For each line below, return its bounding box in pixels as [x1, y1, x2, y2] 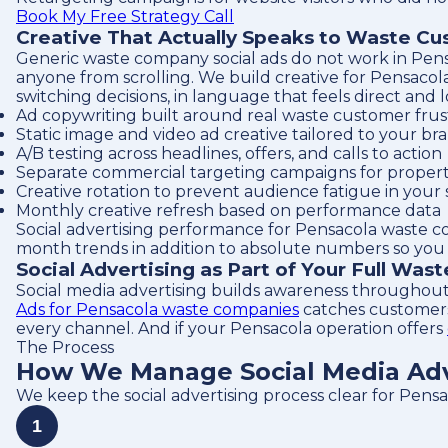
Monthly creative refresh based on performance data [16, 201, 441, 220]
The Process [16, 338, 114, 357]
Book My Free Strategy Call [16, 7, 234, 26]
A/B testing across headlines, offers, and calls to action [16, 144, 442, 163]
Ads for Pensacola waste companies [16, 300, 299, 319]
